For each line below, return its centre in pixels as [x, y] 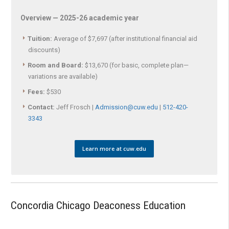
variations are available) [63, 76]
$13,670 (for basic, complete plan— [136, 65]
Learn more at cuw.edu [114, 148]
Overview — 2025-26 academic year [80, 18]
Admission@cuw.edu [127, 107]
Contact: [41, 107]
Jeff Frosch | [75, 107]
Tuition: [40, 38]
